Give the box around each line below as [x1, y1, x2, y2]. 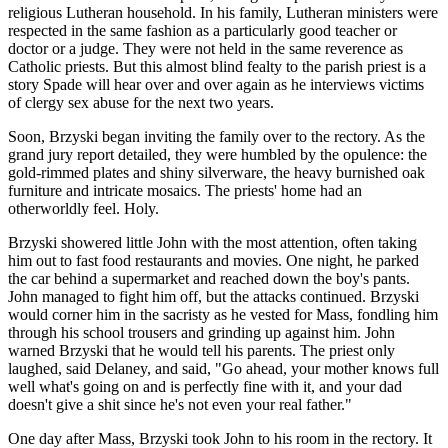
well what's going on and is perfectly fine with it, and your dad [8, 377, 402, 395]
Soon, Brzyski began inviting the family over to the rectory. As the [8, 127, 425, 145]
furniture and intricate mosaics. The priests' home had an [8, 181, 362, 199]
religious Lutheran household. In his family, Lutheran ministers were [8, 3, 438, 21]
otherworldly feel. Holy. [8, 199, 159, 217]
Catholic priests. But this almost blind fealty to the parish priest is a [8, 57, 426, 75]
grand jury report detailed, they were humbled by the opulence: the [8, 145, 427, 163]
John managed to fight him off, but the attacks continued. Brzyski [8, 287, 419, 305]
